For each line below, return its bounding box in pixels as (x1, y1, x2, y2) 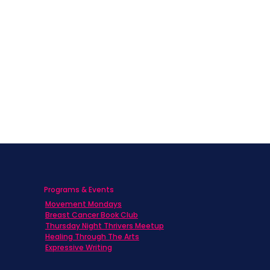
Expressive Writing (45, 242, 112, 253)
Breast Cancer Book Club (45, 209, 138, 220)
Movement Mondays (45, 198, 122, 209)
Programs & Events (43, 184, 114, 195)
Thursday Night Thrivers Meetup (45, 220, 164, 231)
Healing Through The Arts (45, 231, 139, 242)
